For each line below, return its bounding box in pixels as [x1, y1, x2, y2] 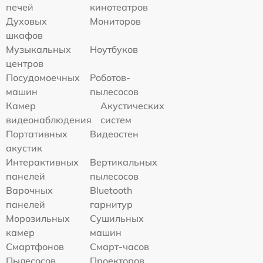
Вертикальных [90, 156, 158, 168]
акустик [6, 142, 42, 154]
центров [6, 58, 43, 70]
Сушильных [90, 213, 144, 225]
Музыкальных [6, 43, 71, 56]
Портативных [6, 128, 68, 140]
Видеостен [90, 128, 139, 140]
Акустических [100, 100, 164, 112]
